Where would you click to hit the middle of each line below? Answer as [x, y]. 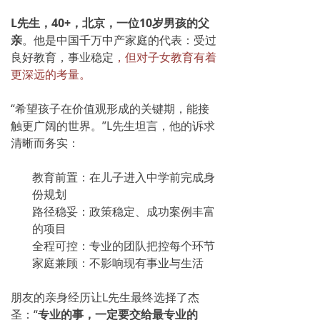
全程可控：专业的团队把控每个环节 [124, 245]
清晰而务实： [45, 142]
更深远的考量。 [51, 74]
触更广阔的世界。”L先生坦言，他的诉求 [113, 125]
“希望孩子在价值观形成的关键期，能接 [110, 108]
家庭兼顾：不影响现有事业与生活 [118, 262]
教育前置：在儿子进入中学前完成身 [124, 177]
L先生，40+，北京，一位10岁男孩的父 [110, 22]
